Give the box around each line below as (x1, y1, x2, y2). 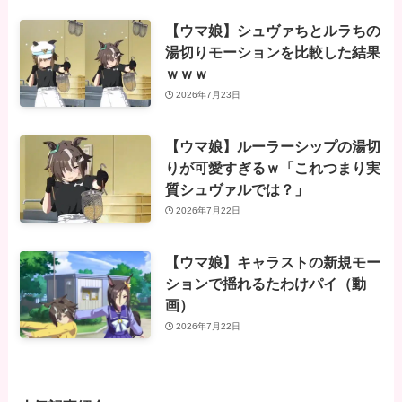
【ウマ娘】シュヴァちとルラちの (164, 22, 380, 39)
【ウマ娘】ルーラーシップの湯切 (164, 137, 380, 154)
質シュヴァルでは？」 (164, 180, 309, 197)
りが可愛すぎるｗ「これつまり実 (164, 159, 380, 176)
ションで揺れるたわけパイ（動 (164, 275, 366, 292)
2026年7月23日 (176, 90, 241, 100)
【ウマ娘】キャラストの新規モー (164, 253, 380, 270)
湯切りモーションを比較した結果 (164, 43, 380, 60)
